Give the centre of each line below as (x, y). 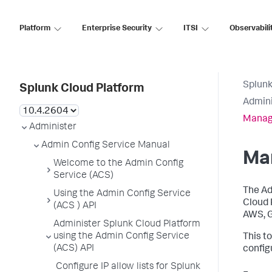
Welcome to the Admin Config (118, 164)
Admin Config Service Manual (106, 146)
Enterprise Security (117, 29)
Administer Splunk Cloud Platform (127, 225)
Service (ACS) (83, 176)
